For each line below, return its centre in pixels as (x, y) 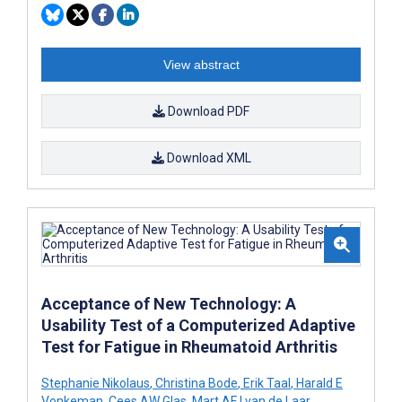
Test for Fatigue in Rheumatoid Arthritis (189, 346)
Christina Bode (195, 383)
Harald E (318, 383)
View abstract (201, 64)
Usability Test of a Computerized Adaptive (198, 325)
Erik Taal (266, 383)
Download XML (207, 157)
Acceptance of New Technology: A (169, 303)
